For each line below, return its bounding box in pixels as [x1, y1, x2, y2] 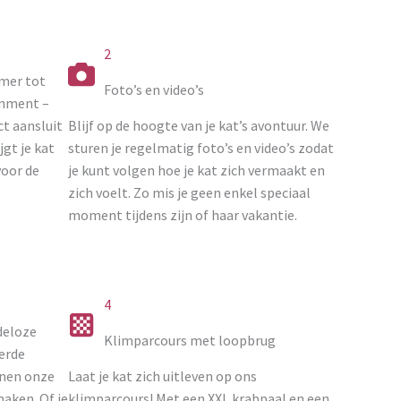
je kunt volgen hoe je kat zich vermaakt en [68, 161, 325, 179]
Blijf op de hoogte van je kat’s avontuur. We [68, 116, 329, 134]
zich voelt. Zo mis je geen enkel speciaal [68, 183, 311, 201]
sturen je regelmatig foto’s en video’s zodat [68, 139, 334, 157]
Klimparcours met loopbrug [104, 331, 276, 349]
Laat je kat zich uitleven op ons [68, 367, 257, 385]
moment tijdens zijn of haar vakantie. [68, 206, 297, 224]
